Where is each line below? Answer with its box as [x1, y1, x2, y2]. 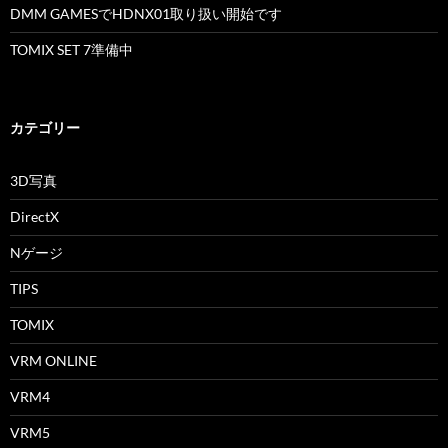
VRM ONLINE [10, 352, 97, 370]
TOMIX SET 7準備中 [10, 41, 133, 59]
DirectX [10, 208, 59, 226]
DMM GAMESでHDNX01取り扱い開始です [10, 5, 282, 23]
